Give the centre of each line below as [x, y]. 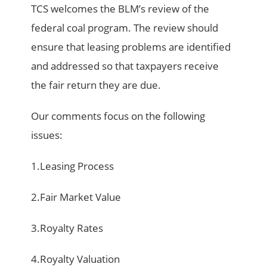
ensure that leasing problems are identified [131, 47]
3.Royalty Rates [67, 228]
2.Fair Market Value [76, 197]
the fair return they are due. [96, 85]
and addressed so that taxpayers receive [125, 66]
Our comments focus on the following [118, 116]
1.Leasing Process [73, 166]
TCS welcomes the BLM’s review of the [120, 9]
